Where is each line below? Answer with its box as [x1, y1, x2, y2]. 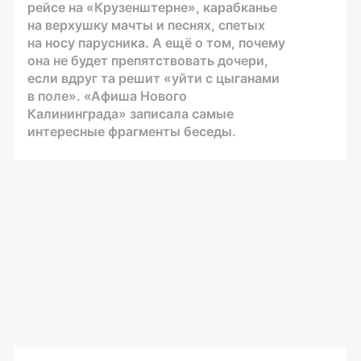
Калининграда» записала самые [27, 105, 234, 122]
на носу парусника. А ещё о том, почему [27, 34, 285, 51]
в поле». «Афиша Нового [27, 87, 187, 104]
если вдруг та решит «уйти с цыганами [27, 69, 280, 86]
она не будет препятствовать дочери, [27, 52, 268, 68]
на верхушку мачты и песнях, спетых [27, 16, 265, 33]
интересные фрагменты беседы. [27, 122, 236, 139]
